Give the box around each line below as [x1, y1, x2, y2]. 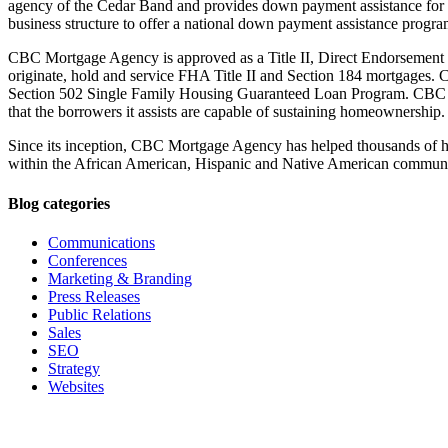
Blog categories [8, 194, 110, 212]
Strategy [48, 359, 100, 377]
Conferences [48, 251, 127, 269]
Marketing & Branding [48, 269, 192, 287]
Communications [48, 233, 155, 251]
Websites [48, 377, 104, 395]
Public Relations [48, 305, 151, 323]
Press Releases [48, 287, 140, 305]
